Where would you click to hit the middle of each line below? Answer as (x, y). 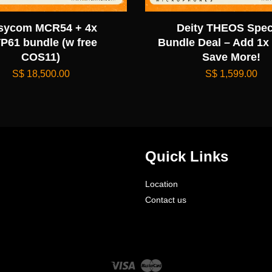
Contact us (166, 200)
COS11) (41, 57)
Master (175, 263)
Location (161, 184)
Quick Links (187, 156)
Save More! (231, 57)
